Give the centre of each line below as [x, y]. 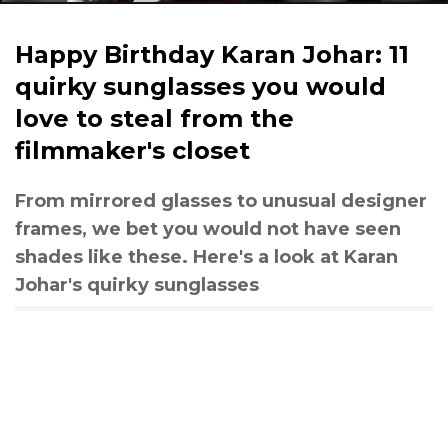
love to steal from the [154, 118]
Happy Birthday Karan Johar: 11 [212, 54]
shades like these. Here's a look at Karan [206, 257]
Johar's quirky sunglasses [137, 285]
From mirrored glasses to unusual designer [221, 201]
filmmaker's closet [132, 150]
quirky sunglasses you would [200, 86]
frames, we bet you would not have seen [208, 229]
